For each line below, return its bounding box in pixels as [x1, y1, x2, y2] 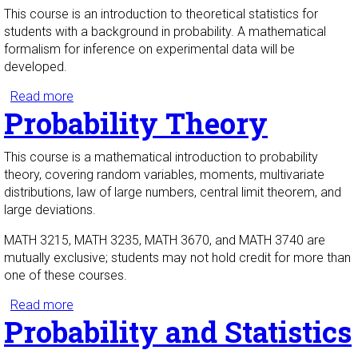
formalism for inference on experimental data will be [4, 42, 295, 58]
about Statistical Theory [74, 89, 207, 105]
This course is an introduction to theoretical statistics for [4, 6, 318, 22]
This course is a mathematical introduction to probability [4, 149, 318, 165]
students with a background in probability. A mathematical [4, 24, 326, 40]
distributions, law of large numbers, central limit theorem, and [4, 185, 341, 201]
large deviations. [4, 202, 96, 218]
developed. [4, 59, 67, 75]
